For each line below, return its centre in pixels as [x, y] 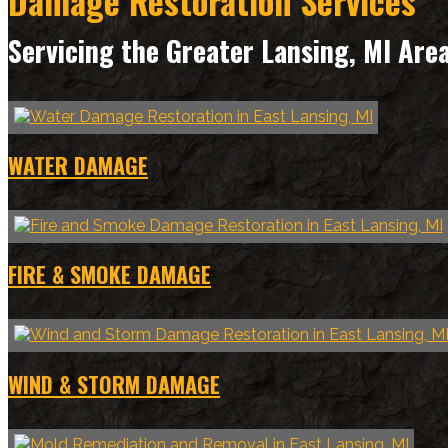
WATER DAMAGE [78, 165]
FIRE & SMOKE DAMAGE [109, 274]
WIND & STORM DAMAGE [114, 383]
